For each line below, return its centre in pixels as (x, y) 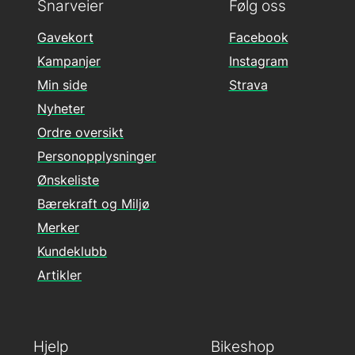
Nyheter (61, 109)
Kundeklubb (72, 251)
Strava (248, 85)
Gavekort (65, 37)
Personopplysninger (97, 156)
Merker (58, 227)
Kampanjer (69, 61)
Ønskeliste (68, 180)
